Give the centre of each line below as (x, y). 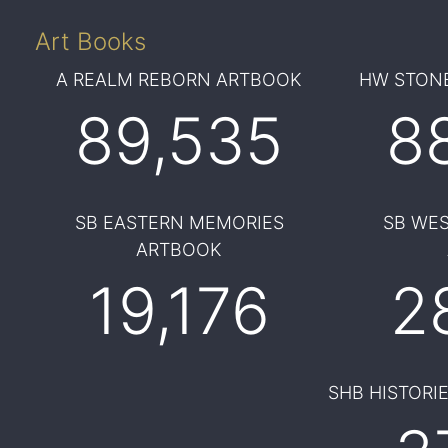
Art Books (90, 41)
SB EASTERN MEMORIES (179, 222)
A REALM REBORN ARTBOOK (179, 79)
